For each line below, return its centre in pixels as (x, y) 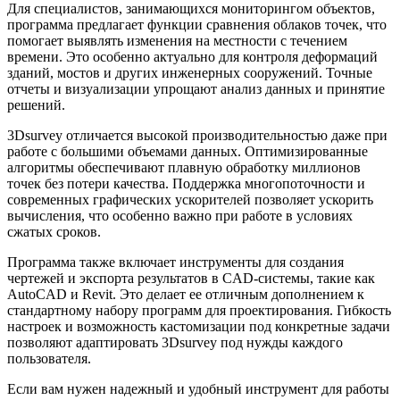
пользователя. (49, 359)
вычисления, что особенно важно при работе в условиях (180, 216)
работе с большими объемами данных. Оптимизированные (187, 152)
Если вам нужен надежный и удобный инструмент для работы (198, 389)
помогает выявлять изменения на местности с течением (177, 41)
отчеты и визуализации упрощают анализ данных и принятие (196, 89)
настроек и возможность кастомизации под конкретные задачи (199, 327)
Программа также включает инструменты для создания (175, 262)
